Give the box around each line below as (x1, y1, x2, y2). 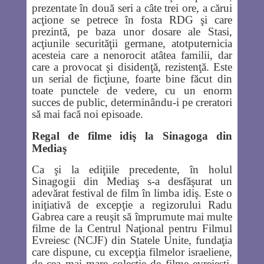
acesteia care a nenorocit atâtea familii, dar (31, 49, 233, 62)
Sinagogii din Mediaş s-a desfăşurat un (31, 175, 233, 188)
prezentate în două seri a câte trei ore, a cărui (31, 2, 233, 15)
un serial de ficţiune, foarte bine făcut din (31, 72, 233, 85)
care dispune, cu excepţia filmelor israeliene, (31, 246, 233, 259)
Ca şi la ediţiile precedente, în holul (31, 163, 233, 176)
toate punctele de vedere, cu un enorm (31, 84, 233, 97)
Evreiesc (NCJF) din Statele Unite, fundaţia (31, 234, 233, 247)
